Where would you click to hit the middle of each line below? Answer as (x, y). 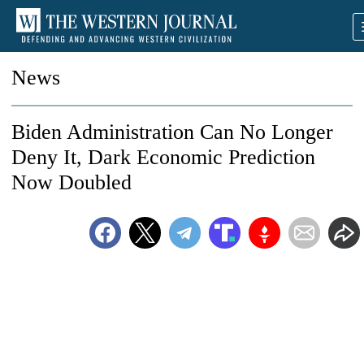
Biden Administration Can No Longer (172, 132)
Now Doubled (71, 182)
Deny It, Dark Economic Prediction (163, 157)
